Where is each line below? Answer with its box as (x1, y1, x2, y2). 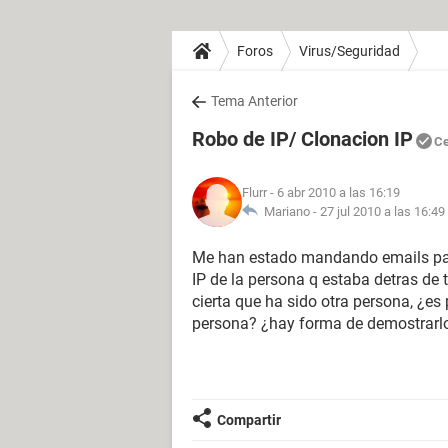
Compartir (217, 412, 281, 428)
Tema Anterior (211, 93, 298, 109)
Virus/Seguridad (299, 42, 400, 59)
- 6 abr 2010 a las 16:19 (267, 185, 400, 200)
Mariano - (258, 204, 320, 219)
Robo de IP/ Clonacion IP (192, 127, 413, 151)
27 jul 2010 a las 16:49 (320, 204, 445, 219)
